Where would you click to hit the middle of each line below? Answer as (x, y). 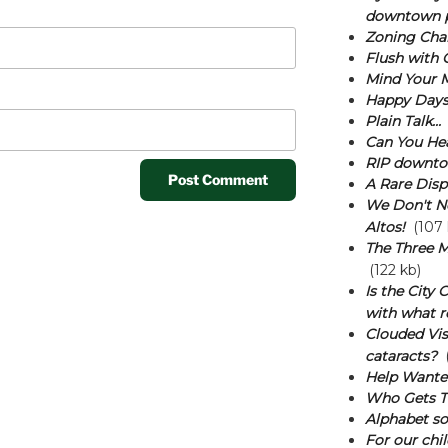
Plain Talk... (402, 121)
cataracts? (400, 356)
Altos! (384, 227)
